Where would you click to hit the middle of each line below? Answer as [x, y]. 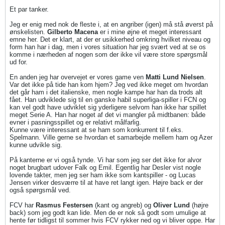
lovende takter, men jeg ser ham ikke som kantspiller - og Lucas [103, 175]
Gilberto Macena [73, 32]
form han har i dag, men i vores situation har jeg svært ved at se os [108, 47]
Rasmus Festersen [64, 205]
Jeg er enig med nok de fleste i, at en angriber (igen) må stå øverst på [111, 24]
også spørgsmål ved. [40, 190]
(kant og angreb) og [123, 205]
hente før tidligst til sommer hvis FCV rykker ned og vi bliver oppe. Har [112, 220]
